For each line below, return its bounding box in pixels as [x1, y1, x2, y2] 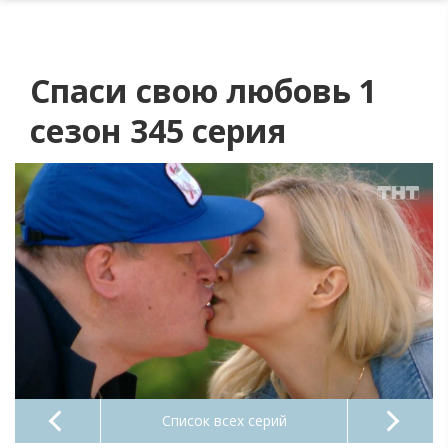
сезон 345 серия [30, 109, 286, 153]
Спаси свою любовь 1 [30, 69, 377, 113]
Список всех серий [161, 410, 287, 430]
